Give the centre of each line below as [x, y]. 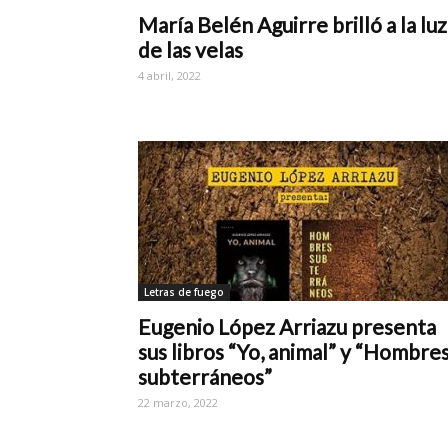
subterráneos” [205, 376]
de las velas [190, 49]
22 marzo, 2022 [178, 402]
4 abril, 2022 [169, 75]
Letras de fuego [184, 291]
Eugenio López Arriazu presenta [287, 326]
